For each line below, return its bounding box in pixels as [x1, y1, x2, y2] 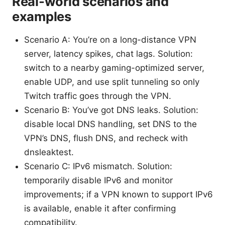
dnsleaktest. [24, 147, 74, 158]
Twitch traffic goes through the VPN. [24, 91, 171, 101]
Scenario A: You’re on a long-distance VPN [24, 35, 196, 45]
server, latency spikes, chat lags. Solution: [24, 49, 193, 59]
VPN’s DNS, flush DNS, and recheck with [24, 133, 188, 144]
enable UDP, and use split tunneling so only [24, 77, 199, 87]
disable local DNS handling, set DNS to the [24, 119, 197, 130]
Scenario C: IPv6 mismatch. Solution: [24, 161, 172, 172]
